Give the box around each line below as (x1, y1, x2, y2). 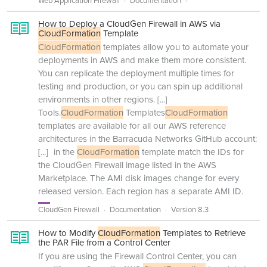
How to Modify (38, 226, 98, 240)
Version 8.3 (171, 204, 209, 215)
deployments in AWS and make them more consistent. (38, 54, 246, 67)
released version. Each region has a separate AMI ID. (38, 185, 243, 198)
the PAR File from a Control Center (38, 236, 170, 249)
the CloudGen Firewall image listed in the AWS (38, 159, 216, 172)
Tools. (38, 106, 61, 119)
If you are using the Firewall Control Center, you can (38, 250, 237, 263)
